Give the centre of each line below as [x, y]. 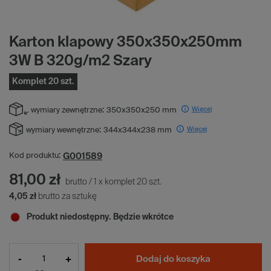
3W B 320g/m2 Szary [80, 61]
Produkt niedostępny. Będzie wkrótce [100, 217]
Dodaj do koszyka [174, 259]
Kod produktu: [35, 156]
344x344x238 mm [138, 131]
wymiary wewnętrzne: [64, 131]
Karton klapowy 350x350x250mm [126, 43]
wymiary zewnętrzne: [67, 111]
